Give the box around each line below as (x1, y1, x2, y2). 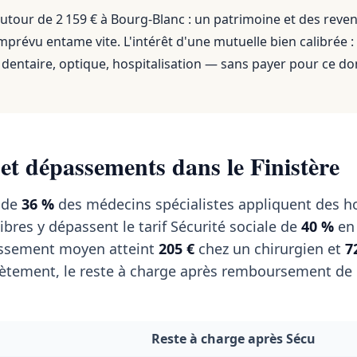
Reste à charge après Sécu (151, 330, 316, 347)
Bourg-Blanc (111, 10, 185, 28)
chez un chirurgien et (194, 239, 345, 258)
